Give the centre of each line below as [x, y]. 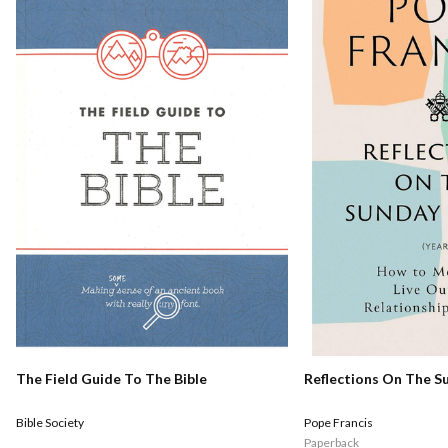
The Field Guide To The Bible [111, 379]
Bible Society [50, 423]
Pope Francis [338, 422]
